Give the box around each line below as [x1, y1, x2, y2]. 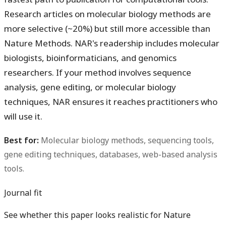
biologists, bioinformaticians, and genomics [4, 52, 177, 64]
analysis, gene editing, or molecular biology [4, 81, 176, 93]
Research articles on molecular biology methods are [4, 8, 211, 20]
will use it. [4, 110, 42, 123]
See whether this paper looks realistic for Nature [4, 209, 191, 220]
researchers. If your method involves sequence [4, 67, 191, 79]
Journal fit [4, 187, 42, 198]
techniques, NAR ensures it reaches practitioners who [4, 96, 217, 108]
